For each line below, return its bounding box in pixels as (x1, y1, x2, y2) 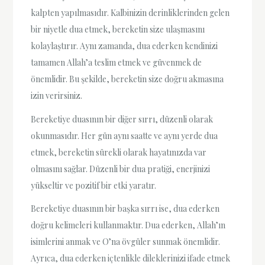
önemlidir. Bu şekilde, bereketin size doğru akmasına (31, 73, 224, 85)
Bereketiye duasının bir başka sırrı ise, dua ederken (31, 202, 220, 214)
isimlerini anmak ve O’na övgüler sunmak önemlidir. (31, 235, 221, 247)
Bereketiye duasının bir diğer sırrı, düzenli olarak (31, 113, 214, 125)
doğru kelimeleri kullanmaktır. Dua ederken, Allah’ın (31, 219, 226, 231)
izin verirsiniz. (31, 90, 83, 102)
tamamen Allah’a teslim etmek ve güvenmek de (31, 57, 202, 69)
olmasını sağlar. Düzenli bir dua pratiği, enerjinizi (31, 163, 211, 174)
